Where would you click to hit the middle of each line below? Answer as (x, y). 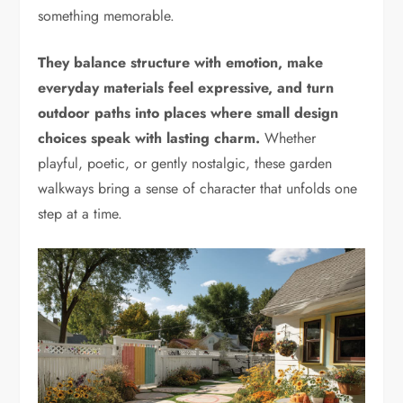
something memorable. (107, 15)
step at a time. (81, 213)
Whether (291, 138)
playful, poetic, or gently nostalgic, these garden (185, 163)
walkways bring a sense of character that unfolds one (198, 188)
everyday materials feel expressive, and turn (186, 87)
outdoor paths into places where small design (188, 112)
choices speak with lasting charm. (152, 138)
